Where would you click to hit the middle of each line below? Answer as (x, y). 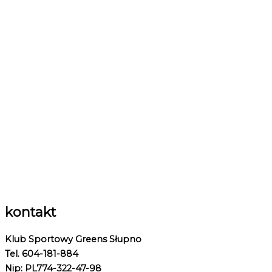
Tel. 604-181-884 (42, 253)
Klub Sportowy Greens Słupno (73, 239)
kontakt (30, 212)
